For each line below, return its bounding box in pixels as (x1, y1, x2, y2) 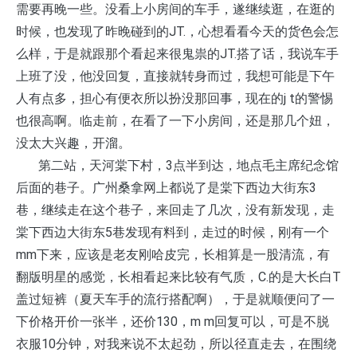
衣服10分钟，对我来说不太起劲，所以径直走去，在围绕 (16, 336, 336, 351)
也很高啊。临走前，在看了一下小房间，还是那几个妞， (16, 113, 335, 128)
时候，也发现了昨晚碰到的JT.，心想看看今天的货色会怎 (16, 24, 339, 39)
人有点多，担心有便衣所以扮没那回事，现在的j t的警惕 (16, 91, 333, 106)
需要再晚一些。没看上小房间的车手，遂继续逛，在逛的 (16, 2, 335, 17)
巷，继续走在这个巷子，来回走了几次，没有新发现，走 (16, 202, 335, 218)
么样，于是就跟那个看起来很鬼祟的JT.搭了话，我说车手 (16, 46, 339, 61)
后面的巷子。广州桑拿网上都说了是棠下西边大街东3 (16, 180, 316, 195)
